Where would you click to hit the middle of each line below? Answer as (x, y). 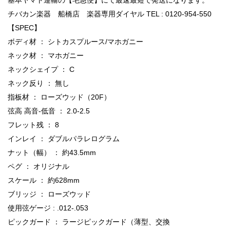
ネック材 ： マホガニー (46, 55)
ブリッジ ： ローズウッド (49, 194)
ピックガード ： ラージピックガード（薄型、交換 (89, 222)
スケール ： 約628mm (44, 180)
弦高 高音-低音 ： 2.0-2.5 (49, 111)
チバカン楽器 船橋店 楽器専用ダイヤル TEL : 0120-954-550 (110, 14)
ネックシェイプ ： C (41, 69)
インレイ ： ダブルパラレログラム (64, 138)
